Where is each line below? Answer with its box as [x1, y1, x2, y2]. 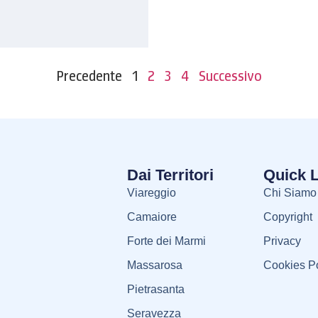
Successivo [198, 67, 262, 86]
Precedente [56, 67, 122, 86]
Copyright [263, 211, 312, 224]
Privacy [263, 235, 301, 248]
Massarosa [126, 259, 182, 272]
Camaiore [126, 211, 177, 224]
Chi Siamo [263, 187, 317, 199]
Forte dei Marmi [126, 235, 206, 248]
